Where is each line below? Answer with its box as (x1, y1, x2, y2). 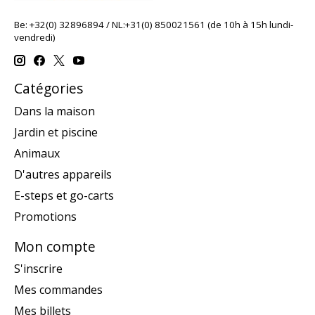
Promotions (14, 208, 77, 224)
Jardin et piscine (14, 124, 98, 140)
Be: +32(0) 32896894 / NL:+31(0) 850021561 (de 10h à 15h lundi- (14, 18, 293, 31)
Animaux (14, 145, 60, 161)
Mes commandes (14, 282, 103, 298)
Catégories (14, 79, 83, 98)
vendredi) (14, 30, 56, 44)
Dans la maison (14, 103, 95, 119)
